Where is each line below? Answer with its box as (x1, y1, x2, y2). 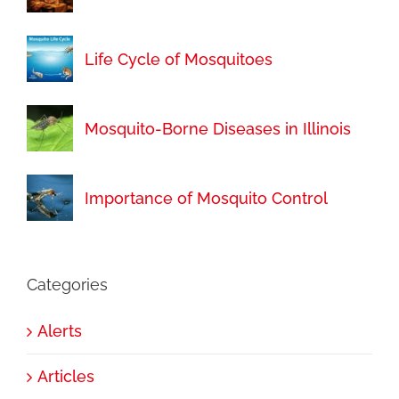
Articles (37, 367, 94, 387)
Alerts (37, 322, 82, 341)
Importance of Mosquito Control (84, 188, 328, 208)
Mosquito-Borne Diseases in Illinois (84, 118, 351, 138)
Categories (26, 275, 108, 295)
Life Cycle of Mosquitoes (84, 49, 273, 69)
